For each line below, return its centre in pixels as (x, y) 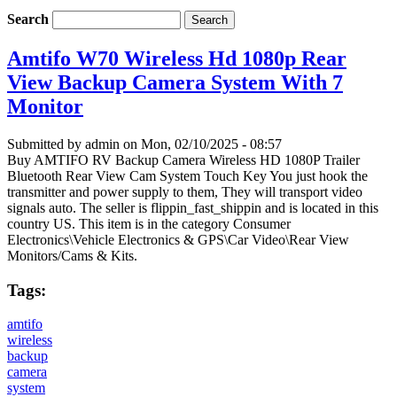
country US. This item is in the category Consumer (149, 223)
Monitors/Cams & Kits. (72, 255)
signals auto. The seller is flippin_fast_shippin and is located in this (193, 207)
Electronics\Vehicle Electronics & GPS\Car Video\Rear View (178, 239)
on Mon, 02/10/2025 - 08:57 (201, 144)
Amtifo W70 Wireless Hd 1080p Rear (177, 59)
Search (30, 19)
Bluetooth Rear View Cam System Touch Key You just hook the (187, 175)
